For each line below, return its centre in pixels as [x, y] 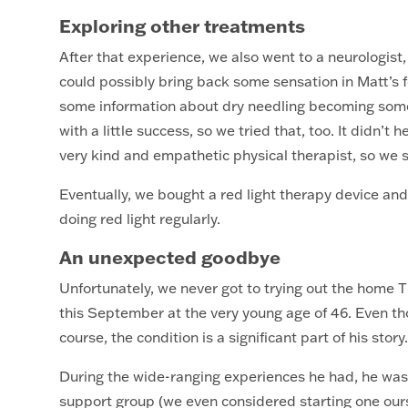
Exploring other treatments [182, 25]
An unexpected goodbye [169, 257]
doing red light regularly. [143, 219]
